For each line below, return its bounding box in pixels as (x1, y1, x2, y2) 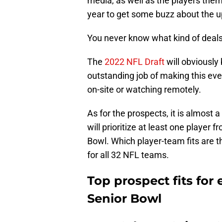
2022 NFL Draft (105, 56, 165, 67)
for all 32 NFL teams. (87, 149, 169, 160)
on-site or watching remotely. (87, 84, 201, 95)
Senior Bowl (87, 191, 162, 206)
